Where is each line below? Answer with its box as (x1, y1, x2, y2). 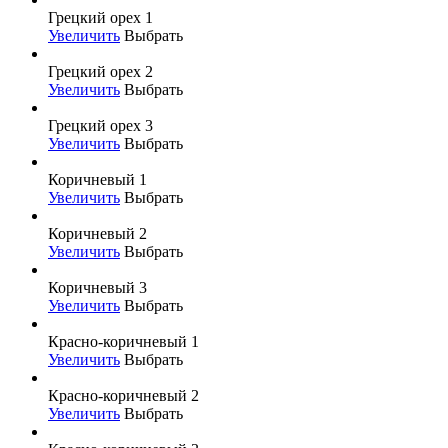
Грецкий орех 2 (48, 62, 153, 80)
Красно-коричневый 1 (48, 332, 199, 350)
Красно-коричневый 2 (48, 386, 199, 404)
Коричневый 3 (48, 278, 147, 296)
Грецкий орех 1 (48, 8, 153, 26)
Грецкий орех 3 (48, 116, 153, 134)
